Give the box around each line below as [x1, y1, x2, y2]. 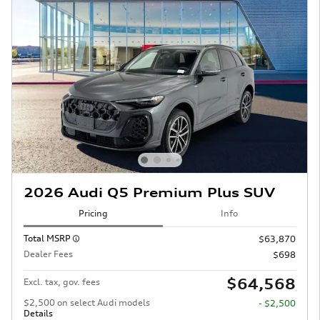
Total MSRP [24, 232, 73, 244]
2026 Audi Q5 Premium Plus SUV [24, 184, 275, 200]
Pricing [79, 208, 108, 219]
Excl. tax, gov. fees [24, 276, 100, 287]
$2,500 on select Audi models [24, 296, 150, 308]
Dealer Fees [24, 248, 73, 259]
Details [24, 307, 53, 319]
